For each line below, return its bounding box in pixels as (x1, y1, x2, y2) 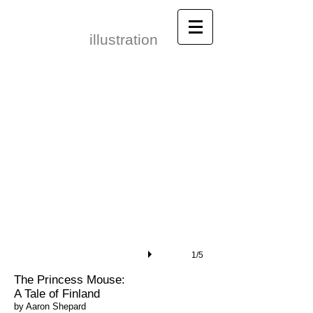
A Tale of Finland (14, 287, 100, 300)
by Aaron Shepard (14, 301, 86, 312)
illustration (89, 31, 158, 48)
